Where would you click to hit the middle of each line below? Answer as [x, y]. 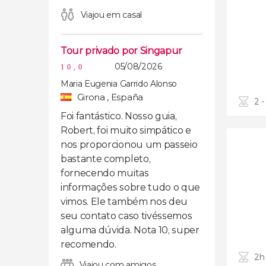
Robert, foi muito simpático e [126, 130]
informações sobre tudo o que [131, 187]
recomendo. [88, 244]
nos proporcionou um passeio [129, 145]
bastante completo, [106, 159]
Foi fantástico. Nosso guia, [119, 116]
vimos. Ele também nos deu [124, 202]
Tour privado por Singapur [121, 51]
